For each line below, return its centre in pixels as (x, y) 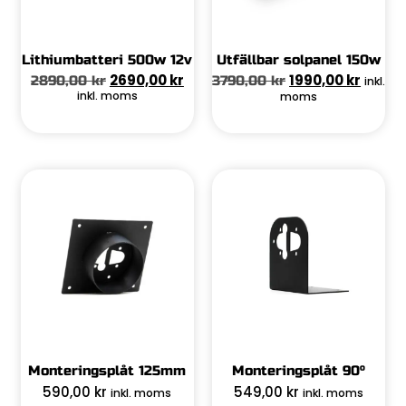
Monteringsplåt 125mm (107, 371)
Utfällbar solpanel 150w (299, 59)
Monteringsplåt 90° (299, 371)
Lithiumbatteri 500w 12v (107, 59)
